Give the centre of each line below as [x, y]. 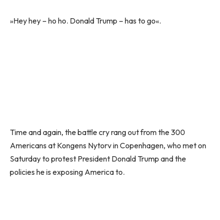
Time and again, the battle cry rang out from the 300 [97, 132]
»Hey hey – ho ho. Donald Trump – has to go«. [85, 20]
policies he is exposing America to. [67, 172]
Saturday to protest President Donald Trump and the [98, 158]
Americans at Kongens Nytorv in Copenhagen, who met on [108, 145]
